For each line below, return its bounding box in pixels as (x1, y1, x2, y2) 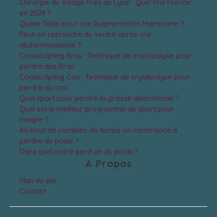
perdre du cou (19, 83, 67, 93)
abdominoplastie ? (19, 40, 81, 50)
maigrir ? (19, 115, 49, 124)
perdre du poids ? (19, 136, 79, 146)
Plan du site (19, 176, 57, 186)
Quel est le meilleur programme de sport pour (19, 104, 174, 114)
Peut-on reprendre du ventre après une (19, 30, 152, 39)
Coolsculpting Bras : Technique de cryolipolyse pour (19, 51, 192, 61)
